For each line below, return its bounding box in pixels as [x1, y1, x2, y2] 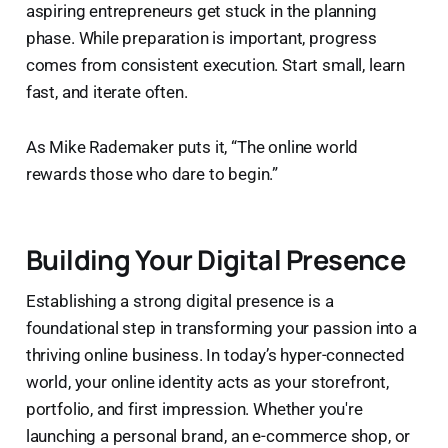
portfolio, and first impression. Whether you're [25, 398, 363, 419]
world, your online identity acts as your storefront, [25, 371, 389, 392]
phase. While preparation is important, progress [25, 27, 377, 48]
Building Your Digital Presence [25, 240, 406, 278]
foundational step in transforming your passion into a [25, 317, 417, 338]
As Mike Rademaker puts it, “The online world [25, 136, 359, 157]
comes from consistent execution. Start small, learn [25, 54, 406, 75]
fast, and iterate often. [25, 81, 188, 102]
